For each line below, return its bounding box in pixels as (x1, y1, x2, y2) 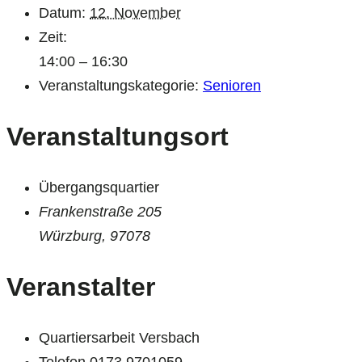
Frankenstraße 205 (39, 204, 162, 221)
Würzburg (39, 228, 102, 245)
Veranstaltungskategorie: (39, 78, 199, 95)
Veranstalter (6, 271, 155, 301)
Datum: (39, 5, 86, 22)
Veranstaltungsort (6, 121, 229, 151)
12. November (90, 5, 181, 22)
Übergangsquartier (39, 179, 159, 196)
